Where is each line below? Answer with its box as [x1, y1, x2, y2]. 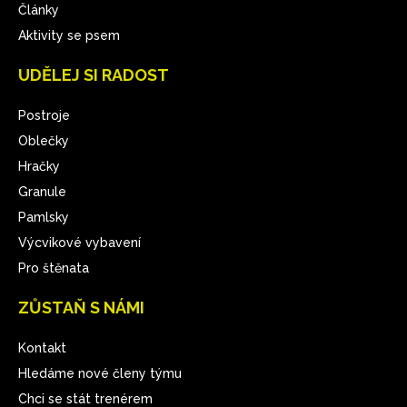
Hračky [18, 159, 60, 174]
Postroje [18, 108, 70, 123]
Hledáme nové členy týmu [18, 366, 182, 381]
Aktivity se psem [18, 28, 120, 43]
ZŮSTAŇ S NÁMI [18, 298, 144, 317]
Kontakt [18, 341, 66, 355]
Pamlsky [18, 210, 69, 224]
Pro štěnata [18, 261, 89, 275]
